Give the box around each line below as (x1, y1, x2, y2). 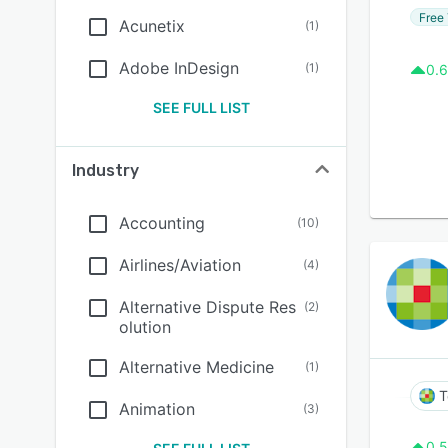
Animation (119, 399, 195, 419)
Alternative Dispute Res (119, 297, 296, 317)
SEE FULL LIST (152, 99, 250, 116)
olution (119, 317, 171, 337)
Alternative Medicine (119, 357, 274, 377)
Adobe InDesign (119, 58, 239, 78)
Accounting (119, 213, 205, 233)
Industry (72, 161, 139, 180)
